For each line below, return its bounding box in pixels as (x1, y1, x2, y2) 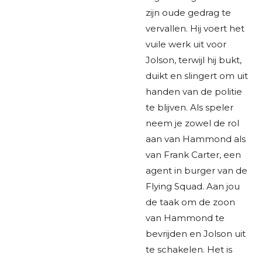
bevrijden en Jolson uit (146, 227, 246, 239)
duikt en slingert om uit (146, 70, 248, 81)
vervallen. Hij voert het (146, 22, 244, 34)
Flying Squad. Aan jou (146, 180, 240, 192)
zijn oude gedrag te (146, 6, 231, 18)
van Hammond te (146, 212, 225, 223)
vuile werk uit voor (146, 38, 226, 50)
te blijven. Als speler (146, 101, 233, 113)
